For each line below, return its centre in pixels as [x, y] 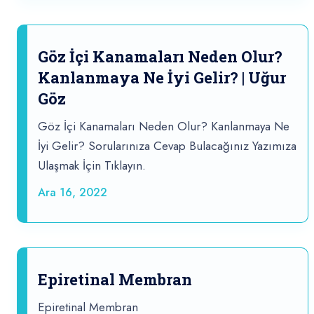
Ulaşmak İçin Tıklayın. [92, 166]
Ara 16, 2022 [73, 193]
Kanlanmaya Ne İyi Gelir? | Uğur [162, 78]
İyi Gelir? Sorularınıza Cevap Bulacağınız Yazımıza [167, 146]
